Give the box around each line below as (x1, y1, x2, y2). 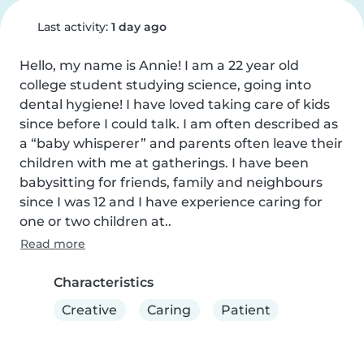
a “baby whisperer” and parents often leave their (19, 136, 343, 151)
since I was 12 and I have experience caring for (19, 194, 323, 210)
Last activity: (33, 19, 111, 34)
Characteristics (54, 275, 154, 290)
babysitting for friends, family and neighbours (19, 175, 323, 190)
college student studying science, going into (19, 77, 311, 93)
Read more (20, 236, 85, 251)
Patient (220, 301, 271, 318)
